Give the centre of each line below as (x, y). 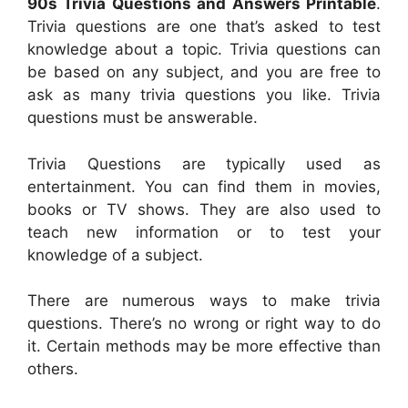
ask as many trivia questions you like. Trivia (204, 95)
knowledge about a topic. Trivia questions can (204, 50)
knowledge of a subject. (115, 255)
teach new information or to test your (204, 232)
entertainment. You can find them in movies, (204, 186)
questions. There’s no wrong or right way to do (204, 324)
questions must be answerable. (143, 118)
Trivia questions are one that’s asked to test (204, 27)
